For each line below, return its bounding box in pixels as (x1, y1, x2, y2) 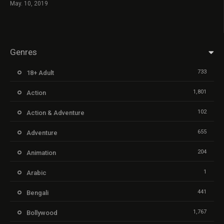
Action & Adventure (26, 108, 84, 116)
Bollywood (26, 208, 57, 216)
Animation (26, 148, 56, 156)
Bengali (26, 188, 48, 196)
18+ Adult (26, 68, 54, 76)
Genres (10, 46, 37, 57)
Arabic (26, 168, 46, 176)
